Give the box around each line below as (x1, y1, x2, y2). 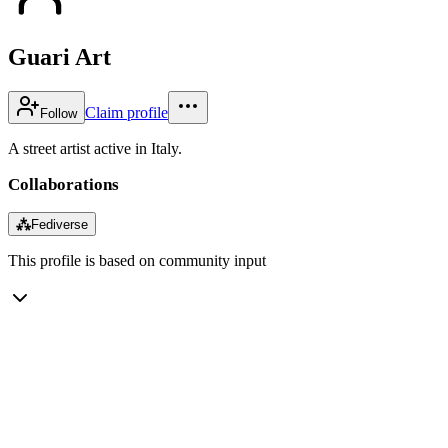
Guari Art (8, 43, 111, 70)
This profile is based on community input (8, 251, 266, 269)
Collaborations (8, 174, 119, 194)
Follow (40, 105, 77, 121)
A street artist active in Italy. (8, 139, 182, 157)
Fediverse (31, 216, 88, 232)
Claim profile (85, 103, 168, 121)
